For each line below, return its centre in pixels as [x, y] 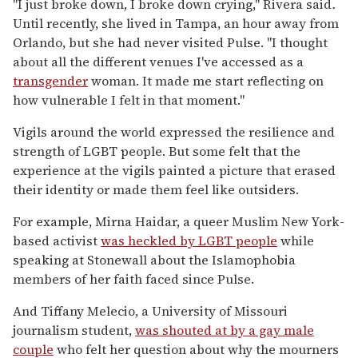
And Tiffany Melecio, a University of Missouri [150, 311]
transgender [50, 81]
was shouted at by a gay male [225, 330]
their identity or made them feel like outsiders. [156, 190]
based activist [57, 241]
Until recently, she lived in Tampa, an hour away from [176, 24]
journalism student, [74, 330]
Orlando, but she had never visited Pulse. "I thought [170, 43]
